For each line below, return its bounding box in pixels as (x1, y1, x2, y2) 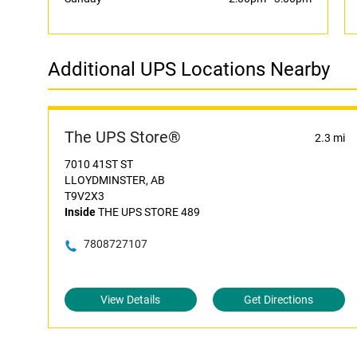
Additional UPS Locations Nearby (48, 58, 330, 80)
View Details (100, 293, 161, 306)
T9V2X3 (65, 190, 104, 202)
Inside (65, 206, 96, 218)
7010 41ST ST (65, 158, 133, 171)
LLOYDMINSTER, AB (65, 174, 165, 186)
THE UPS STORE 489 (96, 206, 200, 218)
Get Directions (244, 293, 314, 306)
